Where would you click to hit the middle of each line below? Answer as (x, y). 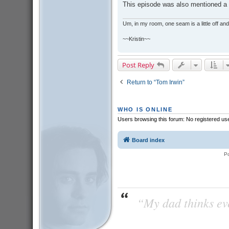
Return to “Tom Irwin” (155, 83)
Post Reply (138, 65)
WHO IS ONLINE (145, 109)
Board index (148, 140)
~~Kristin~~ (136, 39)
